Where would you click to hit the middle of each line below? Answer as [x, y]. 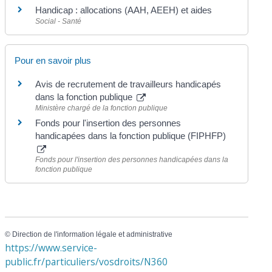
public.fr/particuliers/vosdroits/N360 [87, 261]
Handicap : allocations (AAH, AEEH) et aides [124, 10]
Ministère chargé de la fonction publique [102, 108]
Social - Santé [59, 21]
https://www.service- [51, 247]
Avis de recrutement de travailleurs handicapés [128, 84]
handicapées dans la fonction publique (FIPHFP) [131, 136]
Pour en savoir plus [53, 61]
